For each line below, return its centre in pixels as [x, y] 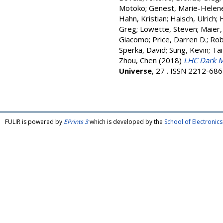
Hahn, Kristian [143, 18]
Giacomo [134, 39]
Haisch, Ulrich [193, 18]
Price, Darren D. [179, 39]
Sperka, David [142, 50]
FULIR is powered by [34, 122]
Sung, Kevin [189, 50]
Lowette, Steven [168, 29]
